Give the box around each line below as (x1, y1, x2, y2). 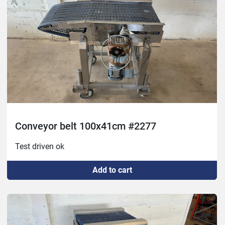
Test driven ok (15, 142, 64, 152)
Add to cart (92, 165, 132, 175)
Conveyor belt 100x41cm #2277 (15, 120, 156, 133)
